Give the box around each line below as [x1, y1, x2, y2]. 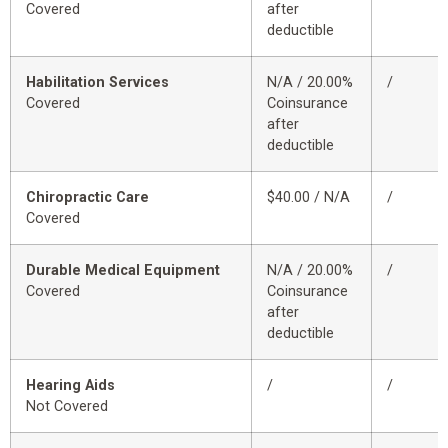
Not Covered [26, 398, 108, 416]
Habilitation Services [26, 74, 169, 92]
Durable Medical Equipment [26, 262, 220, 280]
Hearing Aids [26, 377, 115, 395]
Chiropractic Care [26, 189, 149, 207]
